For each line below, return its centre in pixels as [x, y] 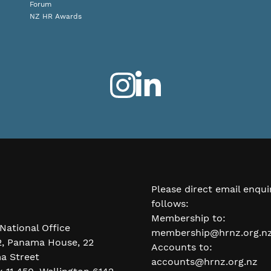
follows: [170, 204]
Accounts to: [182, 247]
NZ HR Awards [56, 16]
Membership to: [188, 218]
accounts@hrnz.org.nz [204, 262]
